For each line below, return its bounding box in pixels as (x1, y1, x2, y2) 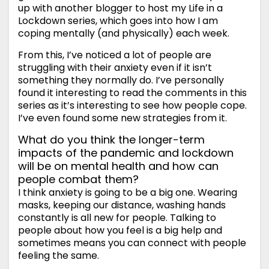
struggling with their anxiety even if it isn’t (18, 61, 212, 75)
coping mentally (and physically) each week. (18, 26, 229, 41)
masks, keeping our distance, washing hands (18, 198, 226, 213)
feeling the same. (18, 249, 99, 263)
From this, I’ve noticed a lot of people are (18, 48, 211, 62)
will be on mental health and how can (18, 159, 219, 174)
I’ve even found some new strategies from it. (18, 111, 227, 125)
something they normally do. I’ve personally (18, 73, 224, 88)
